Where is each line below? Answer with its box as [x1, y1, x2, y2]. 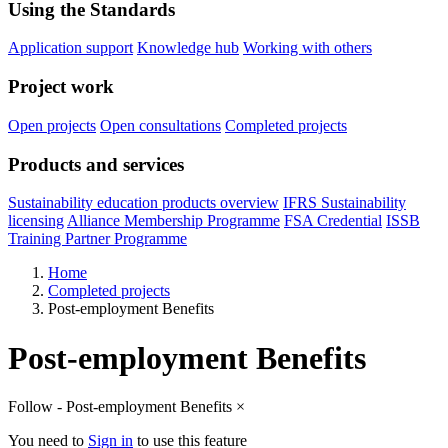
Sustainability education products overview [8, 194, 279, 212]
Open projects [8, 116, 96, 134]
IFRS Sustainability [283, 194, 406, 212]
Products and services [8, 153, 184, 175]
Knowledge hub [137, 39, 239, 57]
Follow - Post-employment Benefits [8, 398, 236, 416]
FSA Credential [284, 212, 382, 230]
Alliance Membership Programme [67, 212, 280, 230]
